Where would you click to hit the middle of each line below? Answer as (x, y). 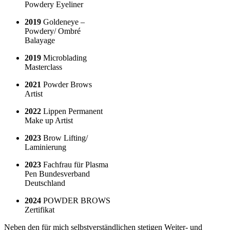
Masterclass (43, 67)
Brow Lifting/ (64, 138)
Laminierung (45, 147)
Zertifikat (40, 209)
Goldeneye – (63, 22)
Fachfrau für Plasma (75, 164)
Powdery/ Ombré (53, 31)
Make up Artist (49, 120)
